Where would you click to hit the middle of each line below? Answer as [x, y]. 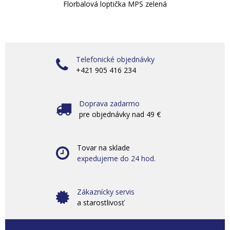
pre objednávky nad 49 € [120, 114]
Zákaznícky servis [106, 192]
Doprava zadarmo [109, 103]
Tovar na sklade [103, 148]
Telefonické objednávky [115, 59]
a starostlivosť [101, 203]
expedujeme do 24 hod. [116, 158]
